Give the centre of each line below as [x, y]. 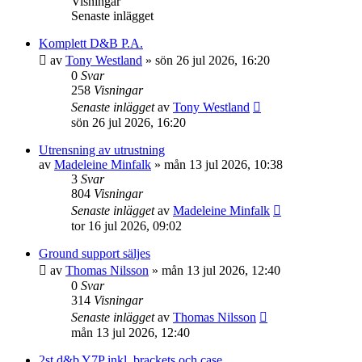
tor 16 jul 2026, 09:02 [126, 226]
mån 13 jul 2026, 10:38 [223, 164]
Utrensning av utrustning [102, 150]
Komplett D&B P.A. [91, 43]
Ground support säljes [95, 253]
